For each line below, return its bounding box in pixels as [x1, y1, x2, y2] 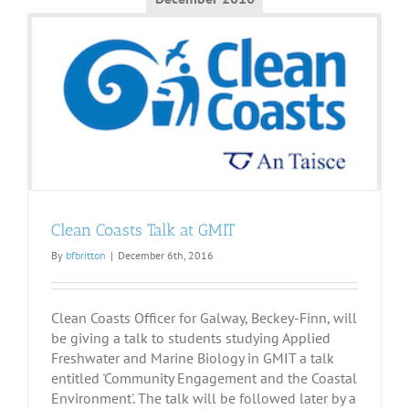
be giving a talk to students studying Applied [51, 329, 330, 348]
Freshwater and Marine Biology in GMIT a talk [51, 349, 334, 368]
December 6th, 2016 [118, 248, 214, 263]
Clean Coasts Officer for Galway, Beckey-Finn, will [51, 309, 357, 328]
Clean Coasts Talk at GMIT [51, 220, 235, 241]
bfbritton [66, 248, 106, 263]
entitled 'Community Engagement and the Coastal [51, 369, 357, 388]
